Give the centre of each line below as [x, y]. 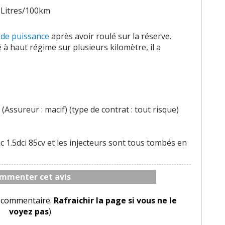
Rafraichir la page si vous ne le [115, 200]
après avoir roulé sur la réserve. [110, 36]
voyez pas [29, 211]
